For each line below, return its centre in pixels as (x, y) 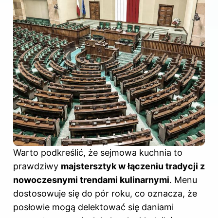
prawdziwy (37, 166)
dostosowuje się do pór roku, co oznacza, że (105, 194)
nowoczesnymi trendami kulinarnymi (91, 180)
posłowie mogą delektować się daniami (93, 207)
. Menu (183, 180)
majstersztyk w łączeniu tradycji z (133, 166)
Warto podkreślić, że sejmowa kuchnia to (98, 153)
